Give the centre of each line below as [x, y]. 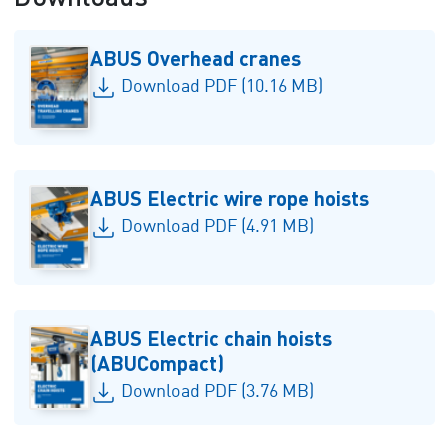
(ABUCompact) [157, 362]
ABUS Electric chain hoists [211, 337]
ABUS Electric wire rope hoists [230, 197]
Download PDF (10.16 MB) [221, 87]
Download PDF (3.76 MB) [217, 392]
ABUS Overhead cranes [196, 57]
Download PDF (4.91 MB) [217, 227]
